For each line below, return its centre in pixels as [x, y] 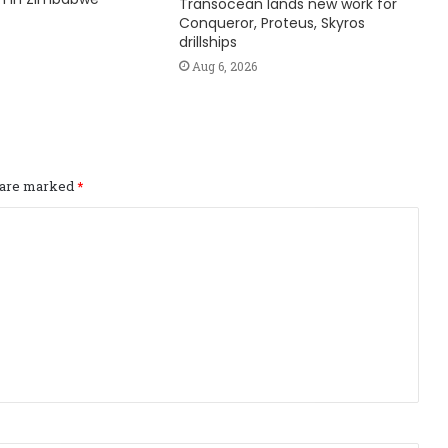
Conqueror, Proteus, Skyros [271, 23]
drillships [207, 42]
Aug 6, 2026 [224, 66]
